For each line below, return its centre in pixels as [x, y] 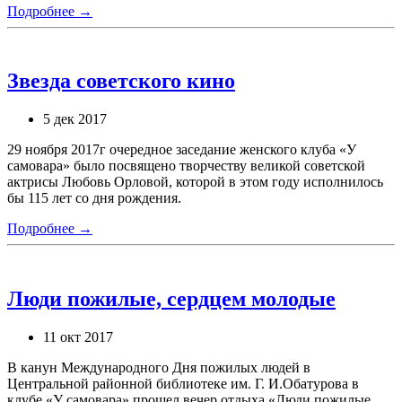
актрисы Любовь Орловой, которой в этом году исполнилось [195, 182]
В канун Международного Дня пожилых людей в [159, 368]
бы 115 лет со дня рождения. [94, 198]
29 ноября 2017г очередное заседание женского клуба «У [182, 150]
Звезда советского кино [121, 81]
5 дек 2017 [75, 119]
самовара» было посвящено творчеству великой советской [186, 166]
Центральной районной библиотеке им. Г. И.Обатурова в [183, 384]
